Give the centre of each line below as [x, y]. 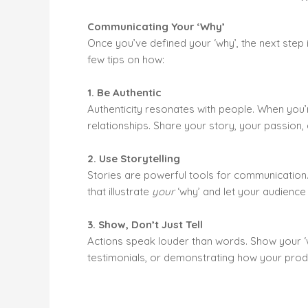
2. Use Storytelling [134, 159]
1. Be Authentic [124, 93]
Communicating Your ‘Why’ [156, 27]
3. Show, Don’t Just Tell [145, 225]
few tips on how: [126, 60]
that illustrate [120, 192]
